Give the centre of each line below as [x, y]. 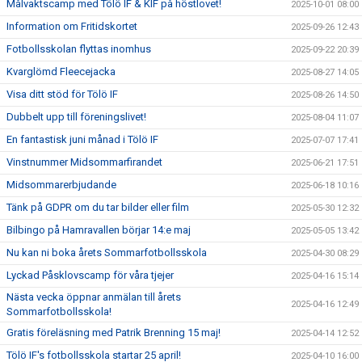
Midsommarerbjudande [61, 185]
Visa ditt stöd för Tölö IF [62, 94]
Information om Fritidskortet [72, 26]
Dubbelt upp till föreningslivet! [76, 117]
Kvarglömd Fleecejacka [61, 72]
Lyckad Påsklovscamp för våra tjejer [90, 275]
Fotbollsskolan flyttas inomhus [79, 49]
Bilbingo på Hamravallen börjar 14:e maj [99, 230]
